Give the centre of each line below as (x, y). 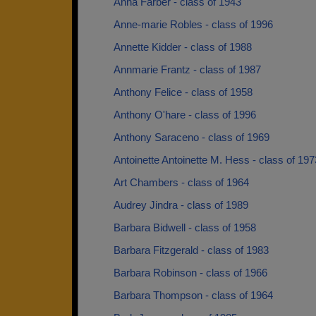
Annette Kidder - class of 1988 (183, 47)
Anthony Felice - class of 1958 (183, 92)
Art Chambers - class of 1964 (181, 182)
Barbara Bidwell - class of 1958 (185, 227)
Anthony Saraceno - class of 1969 (192, 137)
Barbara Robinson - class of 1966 (190, 273)
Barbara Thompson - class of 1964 (193, 295)
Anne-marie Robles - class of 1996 (193, 24)
